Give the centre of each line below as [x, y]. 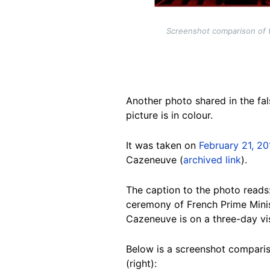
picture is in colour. [169, 115]
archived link [212, 160]
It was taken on [162, 146]
